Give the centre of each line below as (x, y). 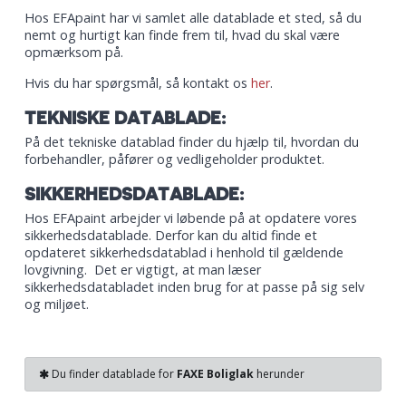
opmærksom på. (74, 52)
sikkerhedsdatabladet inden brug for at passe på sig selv (194, 287)
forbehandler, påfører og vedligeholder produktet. (174, 159)
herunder (279, 374)
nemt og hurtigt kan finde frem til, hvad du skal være (182, 35)
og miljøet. (57, 304)
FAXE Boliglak (215, 374)
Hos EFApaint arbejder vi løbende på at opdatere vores (191, 218)
